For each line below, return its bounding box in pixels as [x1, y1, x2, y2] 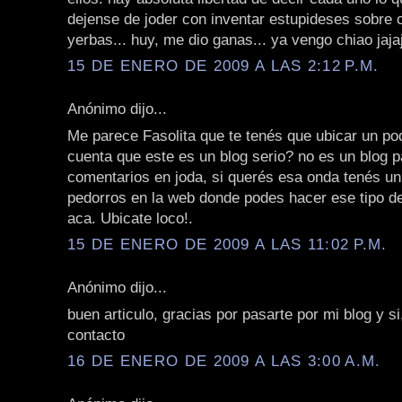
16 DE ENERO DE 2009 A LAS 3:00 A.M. [67, 352, 381, 371]
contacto [67, 325, 125, 344]
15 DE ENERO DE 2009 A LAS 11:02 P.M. [67, 235, 388, 254]
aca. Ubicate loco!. [67, 208, 193, 227]
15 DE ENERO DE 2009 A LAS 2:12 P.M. [67, 57, 380, 75]
